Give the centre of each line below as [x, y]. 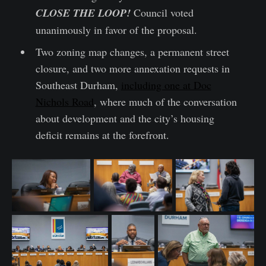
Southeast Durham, [78, 85]
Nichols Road [64, 102]
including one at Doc [166, 85]
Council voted [163, 13]
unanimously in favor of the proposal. [116, 30]
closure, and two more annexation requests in [132, 69]
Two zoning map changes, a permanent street [132, 52]
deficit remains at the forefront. [102, 135]
